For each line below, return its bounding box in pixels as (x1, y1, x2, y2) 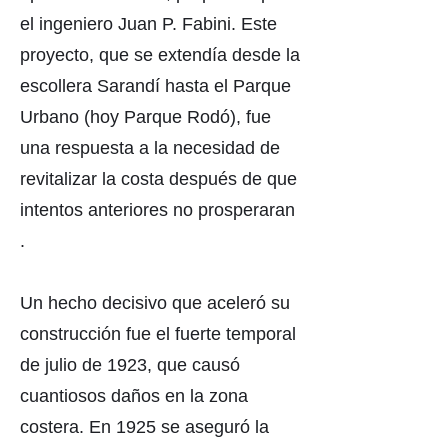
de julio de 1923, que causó (20, 355, 240, 375)
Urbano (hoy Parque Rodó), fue (20, 107, 271, 127)
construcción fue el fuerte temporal (20, 324, 296, 344)
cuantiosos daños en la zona (20, 386, 248, 406)
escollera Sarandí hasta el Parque (20, 76, 291, 96)
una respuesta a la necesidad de (20, 138, 280, 158)
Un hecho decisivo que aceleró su (20, 293, 290, 313)
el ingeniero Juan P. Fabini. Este (20, 14, 277, 34)
